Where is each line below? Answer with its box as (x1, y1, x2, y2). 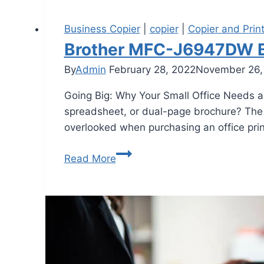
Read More (64, 153, 116, 165)
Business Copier (64, 23, 140, 35)
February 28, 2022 (108, 64, 196, 76)
